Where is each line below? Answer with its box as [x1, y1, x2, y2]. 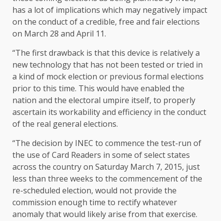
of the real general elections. [12, 118, 118, 130]
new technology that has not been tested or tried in [12, 59, 203, 71]
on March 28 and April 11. [12, 28, 106, 39]
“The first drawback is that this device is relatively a [12, 47, 200, 59]
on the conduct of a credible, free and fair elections [12, 16, 200, 28]
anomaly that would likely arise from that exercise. [12, 209, 197, 220]
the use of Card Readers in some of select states [12, 149, 190, 161]
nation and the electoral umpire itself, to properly [12, 95, 195, 106]
